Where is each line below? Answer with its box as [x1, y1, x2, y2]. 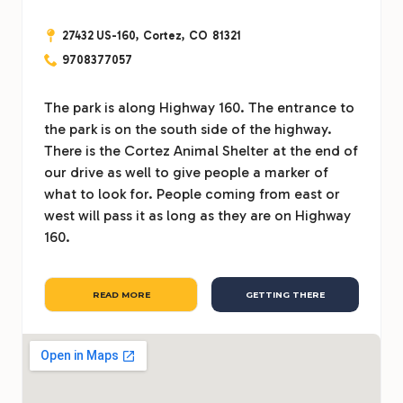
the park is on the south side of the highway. [44, 121, 332, 139]
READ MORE [92, 290, 150, 300]
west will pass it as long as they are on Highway [44, 207, 351, 225]
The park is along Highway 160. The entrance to [44, 99, 354, 117]
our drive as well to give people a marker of [44, 164, 328, 182]
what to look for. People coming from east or [44, 185, 340, 203]
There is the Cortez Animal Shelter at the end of [44, 142, 358, 160]
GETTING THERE [246, 290, 326, 300]
